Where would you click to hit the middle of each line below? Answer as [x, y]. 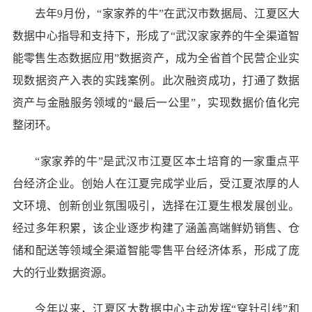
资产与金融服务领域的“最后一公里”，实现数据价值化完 [156, 102]
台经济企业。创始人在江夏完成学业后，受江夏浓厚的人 [156, 183]
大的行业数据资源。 [62, 272]
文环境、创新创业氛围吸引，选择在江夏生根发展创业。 [156, 205]
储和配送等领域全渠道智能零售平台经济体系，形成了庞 [156, 250]
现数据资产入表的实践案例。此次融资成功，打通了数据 [156, 80]
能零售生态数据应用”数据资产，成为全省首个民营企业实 [156, 58]
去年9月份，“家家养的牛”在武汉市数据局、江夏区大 [167, 13]
